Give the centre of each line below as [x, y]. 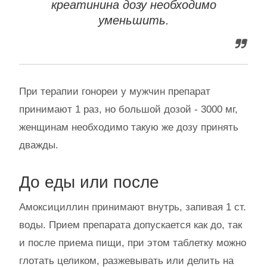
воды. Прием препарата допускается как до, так [131, 225]
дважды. [39, 145]
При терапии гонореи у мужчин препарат [115, 92]
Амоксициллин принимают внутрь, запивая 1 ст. [133, 207]
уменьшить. [133, 21]
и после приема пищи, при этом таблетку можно [133, 243]
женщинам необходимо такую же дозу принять [129, 128]
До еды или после [89, 182]
